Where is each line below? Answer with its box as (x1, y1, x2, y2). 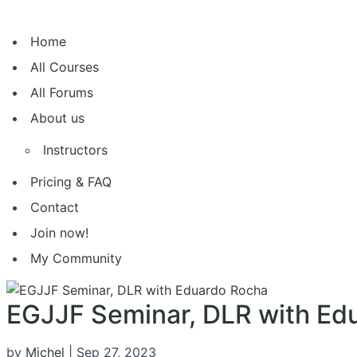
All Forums (30, 84, 93, 100)
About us (30, 110, 84, 126)
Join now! (30, 225, 88, 241)
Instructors (43, 142, 108, 158)
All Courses (30, 59, 99, 75)
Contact (30, 199, 79, 215)
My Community (30, 250, 122, 266)
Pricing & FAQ (30, 174, 112, 190)
